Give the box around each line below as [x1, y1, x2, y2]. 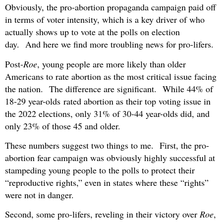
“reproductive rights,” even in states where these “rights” [5, 176, 209, 189]
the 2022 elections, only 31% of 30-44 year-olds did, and [5, 107, 210, 119]
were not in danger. [5, 189, 74, 201]
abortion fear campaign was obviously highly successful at [5, 152, 215, 164]
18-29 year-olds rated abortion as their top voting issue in [5, 95, 211, 107]
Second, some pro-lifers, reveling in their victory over [5, 208, 200, 221]
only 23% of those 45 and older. [5, 119, 120, 132]
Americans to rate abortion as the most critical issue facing [5, 70, 217, 82]
